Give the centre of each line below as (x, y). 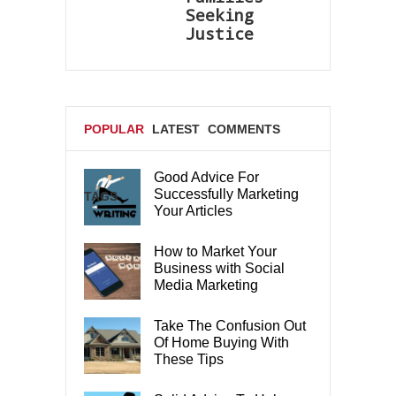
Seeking (220, 15)
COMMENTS (244, 129)
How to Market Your (215, 251)
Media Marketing (206, 285)
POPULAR (114, 129)
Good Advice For (206, 177)
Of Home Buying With (221, 342)
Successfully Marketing (226, 194)
